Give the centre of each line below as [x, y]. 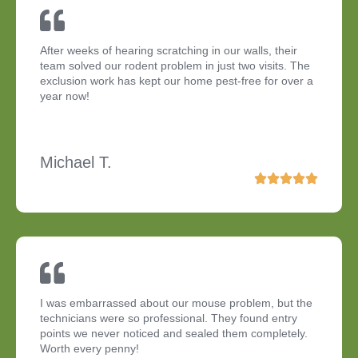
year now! [65, 96]
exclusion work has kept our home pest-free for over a [177, 81]
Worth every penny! [89, 349]
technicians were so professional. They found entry [169, 318]
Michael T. [76, 163]
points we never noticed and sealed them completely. [174, 334]
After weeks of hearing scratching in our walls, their [169, 51]
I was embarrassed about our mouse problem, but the [176, 303]
